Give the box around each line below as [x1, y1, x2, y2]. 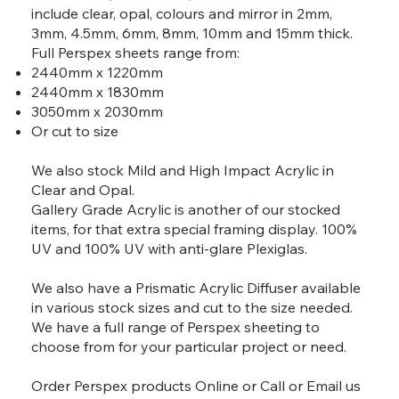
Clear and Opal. [31, 181, 135, 199]
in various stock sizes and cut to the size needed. [31, 298, 354, 316]
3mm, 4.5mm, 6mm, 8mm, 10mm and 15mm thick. [31, 24, 354, 42]
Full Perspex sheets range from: [31, 44, 240, 61]
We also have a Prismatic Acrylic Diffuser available [31, 279, 362, 297]
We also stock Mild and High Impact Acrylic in [31, 161, 335, 179]
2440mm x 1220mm [31, 63, 164, 81]
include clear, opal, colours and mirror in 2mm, [31, 4, 333, 22]
